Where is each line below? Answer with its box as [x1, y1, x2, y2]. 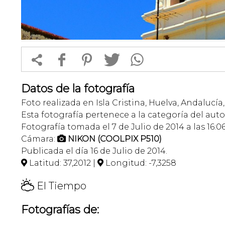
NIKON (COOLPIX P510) [68, 134, 162, 144]
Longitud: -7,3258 [103, 158, 176, 168]
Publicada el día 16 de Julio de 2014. [21, 146, 167, 156]
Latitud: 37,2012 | [27, 158, 97, 168]
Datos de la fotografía [21, 81, 135, 95]
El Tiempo [34, 179, 86, 192]
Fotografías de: [21, 202, 99, 216]
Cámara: [21, 134, 57, 144]
